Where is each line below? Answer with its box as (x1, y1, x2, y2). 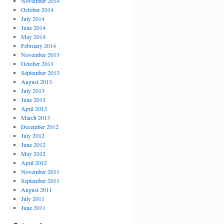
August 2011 (20, 185, 52, 193)
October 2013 (20, 59, 53, 67)
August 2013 (20, 77, 52, 85)
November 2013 (20, 50, 59, 58)
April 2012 (20, 158, 47, 166)
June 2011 (20, 203, 45, 211)
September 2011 (20, 176, 59, 184)
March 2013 (20, 113, 50, 121)
